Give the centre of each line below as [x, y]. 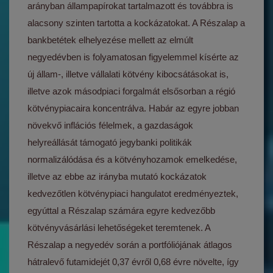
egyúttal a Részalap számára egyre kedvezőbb [122, 211]
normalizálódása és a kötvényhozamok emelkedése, [133, 159]
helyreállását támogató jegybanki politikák [110, 142]
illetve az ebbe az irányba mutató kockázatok [117, 176]
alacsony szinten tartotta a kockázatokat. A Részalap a [136, 23]
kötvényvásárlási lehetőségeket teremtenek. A [119, 228]
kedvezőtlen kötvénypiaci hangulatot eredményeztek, [133, 193]
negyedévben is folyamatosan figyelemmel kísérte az [133, 57]
